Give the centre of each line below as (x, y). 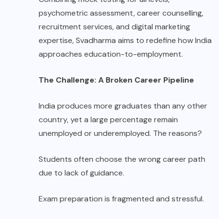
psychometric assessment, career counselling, (121, 13)
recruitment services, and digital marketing (114, 26)
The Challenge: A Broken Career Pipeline (116, 80)
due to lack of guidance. (81, 173)
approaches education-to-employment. (111, 54)
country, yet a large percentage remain (108, 119)
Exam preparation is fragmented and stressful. (121, 198)
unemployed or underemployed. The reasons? (120, 133)
